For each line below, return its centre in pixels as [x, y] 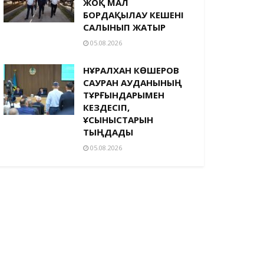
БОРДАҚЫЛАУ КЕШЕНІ [133, 15]
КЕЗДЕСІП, [106, 107]
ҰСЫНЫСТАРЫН [118, 120]
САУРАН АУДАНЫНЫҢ [133, 82]
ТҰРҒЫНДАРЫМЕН [124, 95]
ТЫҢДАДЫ [108, 132]
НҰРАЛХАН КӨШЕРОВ [131, 70]
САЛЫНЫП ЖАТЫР [124, 27]
